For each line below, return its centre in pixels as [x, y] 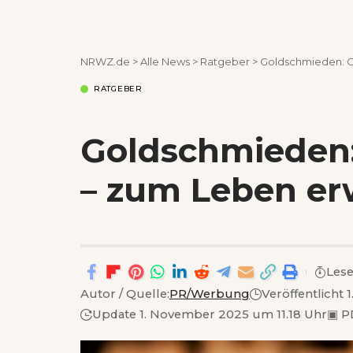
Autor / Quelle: [125, 294]
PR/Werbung [210, 294]
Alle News [165, 61]
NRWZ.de [105, 61]
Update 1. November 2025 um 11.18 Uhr [210, 314]
